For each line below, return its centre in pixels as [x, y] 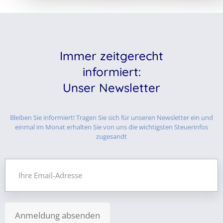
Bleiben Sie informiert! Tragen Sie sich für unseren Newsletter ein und [111, 117]
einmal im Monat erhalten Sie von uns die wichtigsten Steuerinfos [111, 127]
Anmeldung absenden [57, 215]
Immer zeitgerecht [111, 56]
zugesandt [111, 136]
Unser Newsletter [111, 88]
